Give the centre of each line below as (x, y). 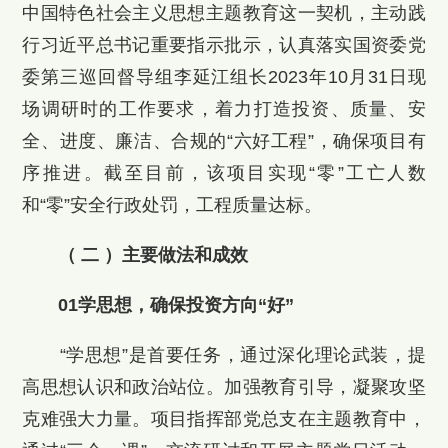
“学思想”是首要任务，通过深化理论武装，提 (224, 354)
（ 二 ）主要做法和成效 (153, 255)
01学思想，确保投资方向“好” (176, 305)
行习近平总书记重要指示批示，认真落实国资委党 (224, 45)
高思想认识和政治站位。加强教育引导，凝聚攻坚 (224, 386)
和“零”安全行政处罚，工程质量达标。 (172, 205)
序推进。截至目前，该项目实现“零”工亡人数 (224, 173)
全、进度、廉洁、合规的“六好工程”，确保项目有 (224, 141)
